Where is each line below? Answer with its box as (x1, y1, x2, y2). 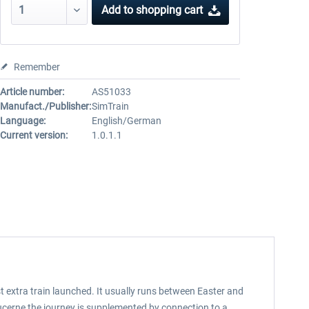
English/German (91, 115, 161, 126)
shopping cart (136, 3, 203, 17)
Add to (101, 3, 134, 17)
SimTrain (91, 101, 129, 112)
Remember (13, 61, 60, 72)
